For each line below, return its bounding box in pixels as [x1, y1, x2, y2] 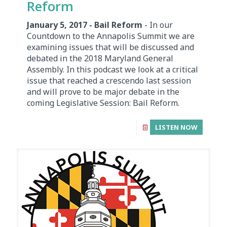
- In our [144, 19, 173, 31]
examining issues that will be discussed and [27, 42, 194, 53]
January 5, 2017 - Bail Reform [27, 19, 144, 31]
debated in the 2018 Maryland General [27, 53, 173, 64]
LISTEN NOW [155, 123, 198, 132]
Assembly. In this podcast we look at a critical [27, 64, 198, 75]
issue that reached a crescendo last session [27, 75, 191, 87]
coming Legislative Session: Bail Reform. [27, 97, 179, 109]
